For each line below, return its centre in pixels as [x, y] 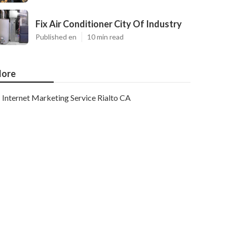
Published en [56, 37]
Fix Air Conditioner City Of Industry [109, 24]
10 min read [105, 37]
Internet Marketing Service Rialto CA [66, 98]
